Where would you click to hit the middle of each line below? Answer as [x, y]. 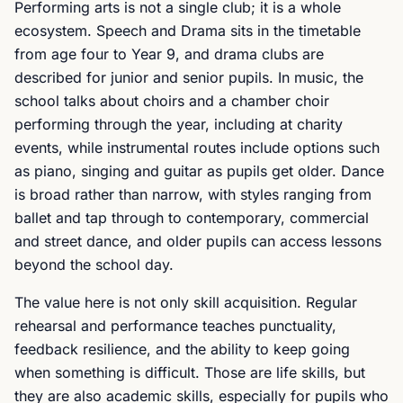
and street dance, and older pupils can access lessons [198, 241]
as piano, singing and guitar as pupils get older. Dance [199, 171]
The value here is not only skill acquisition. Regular [186, 302]
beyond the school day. [94, 264]
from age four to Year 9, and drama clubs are [169, 54]
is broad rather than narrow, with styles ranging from [193, 194]
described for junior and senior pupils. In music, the [189, 77]
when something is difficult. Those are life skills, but [190, 372]
